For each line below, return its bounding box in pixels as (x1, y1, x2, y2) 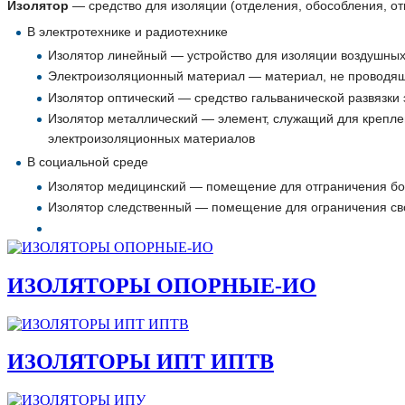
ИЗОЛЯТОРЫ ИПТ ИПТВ (7, 350, 274, 374)
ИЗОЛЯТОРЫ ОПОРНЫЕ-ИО (7, 273, 316, 297)
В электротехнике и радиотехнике (27, 24, 229, 39)
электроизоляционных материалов (47, 131, 255, 146)
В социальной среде (27, 155, 149, 170)
